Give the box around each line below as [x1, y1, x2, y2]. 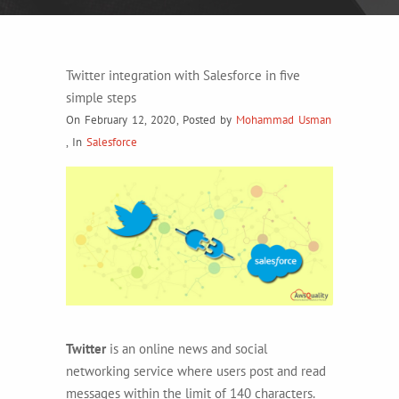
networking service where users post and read [66, 362, 326, 379]
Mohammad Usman [236, 112, 331, 127]
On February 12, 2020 [66, 112, 175, 127]
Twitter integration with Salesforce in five [66, 67, 300, 84]
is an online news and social [106, 339, 267, 357]
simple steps [66, 89, 136, 106]
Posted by [183, 112, 236, 127]
